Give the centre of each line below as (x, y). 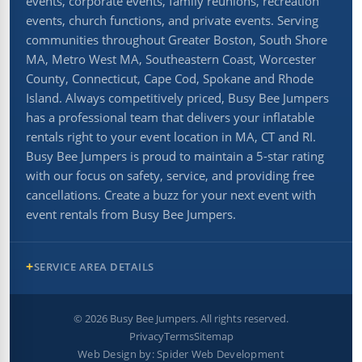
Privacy (146, 337)
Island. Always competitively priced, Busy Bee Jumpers (177, 98)
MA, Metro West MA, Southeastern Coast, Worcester (171, 59)
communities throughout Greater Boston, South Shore (177, 40)
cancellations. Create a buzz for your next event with (171, 195)
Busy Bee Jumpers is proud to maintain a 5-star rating (175, 156)
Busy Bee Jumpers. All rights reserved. (198, 319)
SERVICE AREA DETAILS (94, 267)
